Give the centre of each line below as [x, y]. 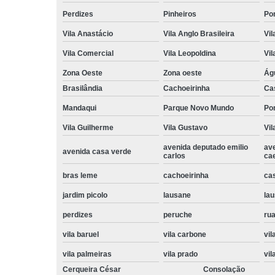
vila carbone [184, 234]
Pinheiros [180, 14]
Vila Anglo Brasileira [199, 33]
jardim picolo [85, 195]
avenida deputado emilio [205, 147]
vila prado [180, 254]
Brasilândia [83, 88]
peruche [177, 215]
